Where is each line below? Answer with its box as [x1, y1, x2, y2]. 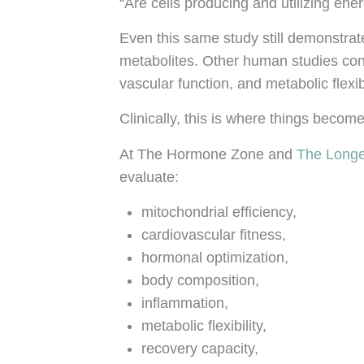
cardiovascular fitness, [141, 226, 286, 243]
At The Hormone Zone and [119, 145, 297, 162]
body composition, [141, 271, 259, 288]
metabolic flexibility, [141, 317, 266, 334]
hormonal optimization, [141, 249, 288, 266]
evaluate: [119, 168, 179, 185]
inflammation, [141, 294, 228, 311]
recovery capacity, [141, 340, 258, 357]
